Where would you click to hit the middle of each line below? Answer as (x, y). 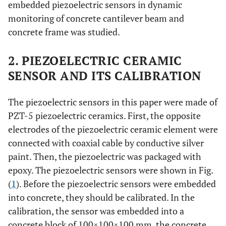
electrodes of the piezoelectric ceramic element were (113, 129)
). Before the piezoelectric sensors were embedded (116, 184)
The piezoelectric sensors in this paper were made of (113, 102)
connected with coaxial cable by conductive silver (106, 143)
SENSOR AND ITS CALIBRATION (105, 76)
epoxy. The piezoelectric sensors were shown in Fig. (110, 170)
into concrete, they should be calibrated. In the (101, 197)
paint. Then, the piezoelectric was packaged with (105, 156)
